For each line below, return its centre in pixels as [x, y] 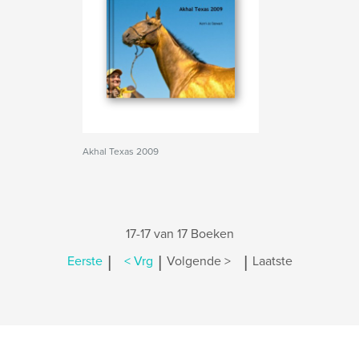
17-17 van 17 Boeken [179, 234]
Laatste [272, 262]
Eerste [85, 262]
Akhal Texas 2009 [121, 151]
